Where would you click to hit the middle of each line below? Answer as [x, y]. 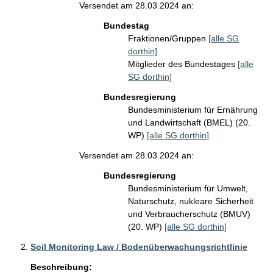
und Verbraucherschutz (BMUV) [189, 214]
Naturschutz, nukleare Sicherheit [191, 201]
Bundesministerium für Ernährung [193, 110]
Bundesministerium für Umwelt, [188, 189]
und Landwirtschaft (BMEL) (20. [189, 123]
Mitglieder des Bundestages [183, 64]
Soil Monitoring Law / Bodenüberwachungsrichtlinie [139, 247]
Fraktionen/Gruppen [168, 39]
